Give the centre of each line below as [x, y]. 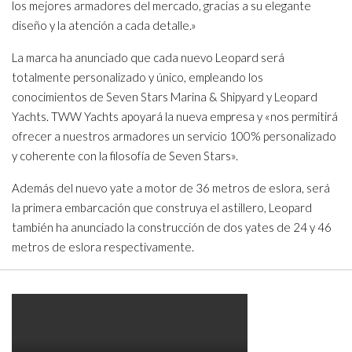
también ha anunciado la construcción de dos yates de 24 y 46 [172, 227]
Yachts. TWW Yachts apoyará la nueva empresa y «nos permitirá [175, 117]
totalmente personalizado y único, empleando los [137, 77]
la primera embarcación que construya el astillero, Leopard [162, 208]
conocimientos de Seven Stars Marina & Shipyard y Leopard [165, 97]
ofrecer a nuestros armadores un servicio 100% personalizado [174, 136]
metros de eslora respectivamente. [103, 247]
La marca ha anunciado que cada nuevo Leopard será [148, 58]
